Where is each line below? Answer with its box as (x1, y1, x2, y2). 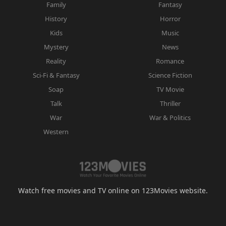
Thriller (159, 98, 181, 108)
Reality (46, 56, 66, 66)
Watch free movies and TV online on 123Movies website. (18, 185, 208, 195)
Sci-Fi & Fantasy (32, 70, 80, 80)
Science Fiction (148, 70, 192, 80)
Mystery (43, 42, 69, 51)
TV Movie (156, 84, 184, 94)
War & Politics (149, 112, 191, 122)
